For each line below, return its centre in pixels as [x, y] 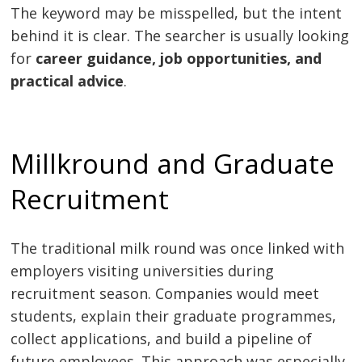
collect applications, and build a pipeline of [162, 339]
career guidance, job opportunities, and [179, 58]
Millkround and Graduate [173, 164]
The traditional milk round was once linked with [178, 248]
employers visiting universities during [143, 271]
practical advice [67, 80]
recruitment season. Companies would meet [165, 294]
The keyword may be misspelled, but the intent [177, 13]
